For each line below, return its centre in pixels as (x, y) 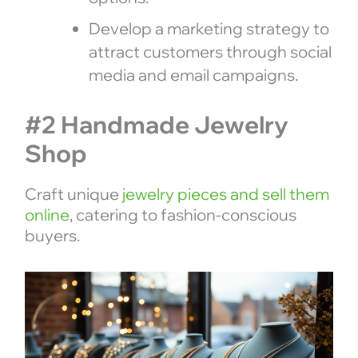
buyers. (52, 235)
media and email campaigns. (193, 74)
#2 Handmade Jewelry (156, 124)
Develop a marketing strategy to (209, 28)
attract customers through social (210, 51)
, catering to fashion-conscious (183, 214)
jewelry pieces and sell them (225, 193)
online (47, 214)
